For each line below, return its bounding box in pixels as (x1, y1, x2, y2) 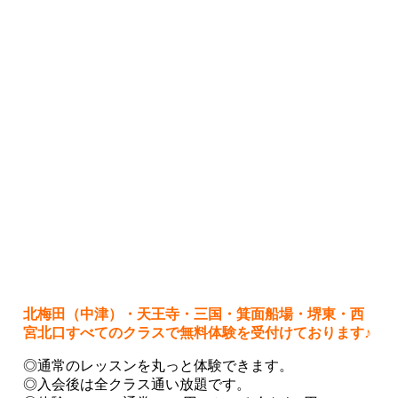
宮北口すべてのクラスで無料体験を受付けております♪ (22, 324, 371, 340)
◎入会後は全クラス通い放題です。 (22, 376, 251, 392)
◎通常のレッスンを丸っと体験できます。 (22, 357, 293, 373)
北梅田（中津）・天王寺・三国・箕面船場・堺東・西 (22, 306, 364, 322)
